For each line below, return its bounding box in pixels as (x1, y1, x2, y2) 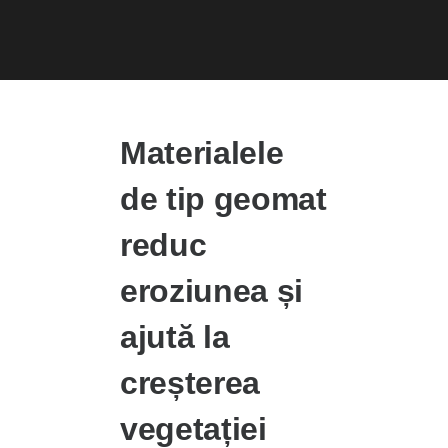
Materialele (120, 135, 284, 172)
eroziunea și (120, 273, 304, 310)
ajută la (120, 319, 230, 356)
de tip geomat (120, 181, 327, 218)
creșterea (120, 365, 261, 402)
